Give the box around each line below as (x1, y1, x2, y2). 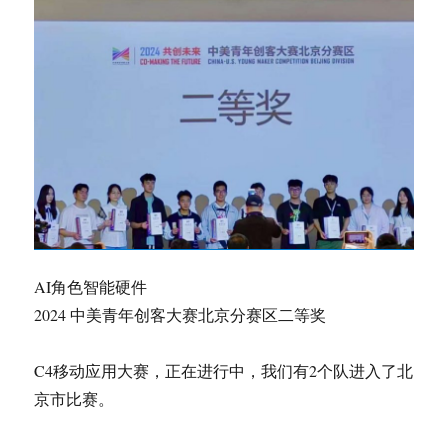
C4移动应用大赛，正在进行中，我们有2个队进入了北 (34, 359, 414, 381)
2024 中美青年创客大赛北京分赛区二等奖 (34, 303, 327, 325)
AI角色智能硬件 (34, 275, 148, 297)
